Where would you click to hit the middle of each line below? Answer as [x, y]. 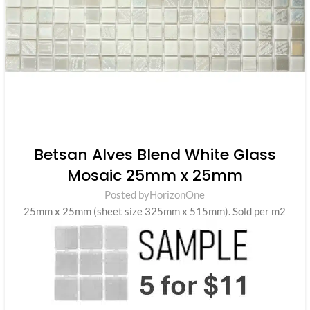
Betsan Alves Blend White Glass [155, 154]
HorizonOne [177, 194]
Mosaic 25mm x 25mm [155, 175]
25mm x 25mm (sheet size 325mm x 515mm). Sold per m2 [155, 211]
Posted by [127, 194]
